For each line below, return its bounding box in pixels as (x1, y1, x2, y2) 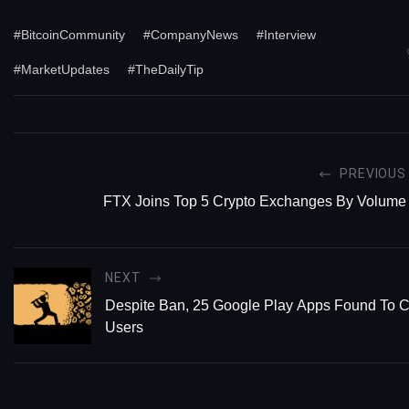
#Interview (257, 26, 316, 42)
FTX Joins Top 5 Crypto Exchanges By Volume (103, 194, 406, 210)
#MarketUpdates (14, 61, 110, 77)
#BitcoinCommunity (14, 26, 125, 42)
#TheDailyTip (128, 61, 204, 77)
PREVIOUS (340, 166, 406, 182)
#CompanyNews (143, 26, 238, 42)
